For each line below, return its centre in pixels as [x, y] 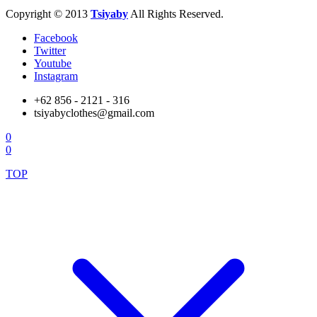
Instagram [56, 76]
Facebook [56, 38]
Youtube [53, 63]
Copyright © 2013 [48, 13]
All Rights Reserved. [176, 13]
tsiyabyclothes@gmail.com [94, 113]
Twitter [50, 50]
